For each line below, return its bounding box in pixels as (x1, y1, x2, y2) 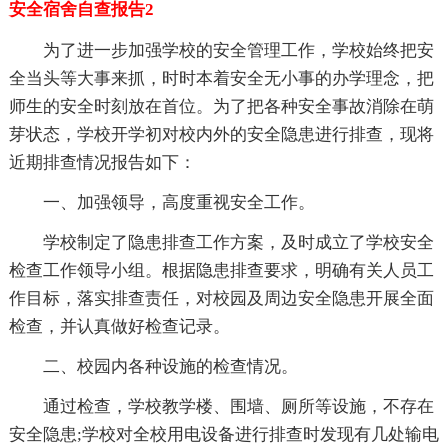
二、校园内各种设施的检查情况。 (42, 356, 298, 376)
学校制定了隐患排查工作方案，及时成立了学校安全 (42, 232, 434, 252)
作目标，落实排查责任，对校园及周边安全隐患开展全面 (8, 288, 434, 308)
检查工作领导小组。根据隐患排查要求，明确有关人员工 (8, 260, 434, 280)
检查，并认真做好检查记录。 (8, 316, 230, 336)
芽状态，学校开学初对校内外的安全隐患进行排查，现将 (8, 124, 434, 144)
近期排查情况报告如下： (8, 152, 196, 172)
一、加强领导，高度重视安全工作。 (42, 192, 315, 212)
